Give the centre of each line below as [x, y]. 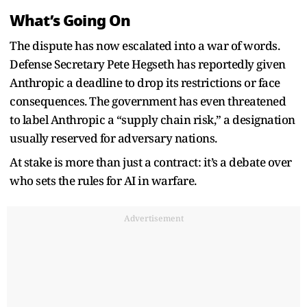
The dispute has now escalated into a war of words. [145, 45]
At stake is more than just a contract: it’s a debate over [151, 162]
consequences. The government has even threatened [148, 101]
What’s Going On [70, 20]
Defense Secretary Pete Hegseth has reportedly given [148, 64]
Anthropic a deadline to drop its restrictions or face [145, 82]
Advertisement [153, 218]
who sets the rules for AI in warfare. [103, 180]
